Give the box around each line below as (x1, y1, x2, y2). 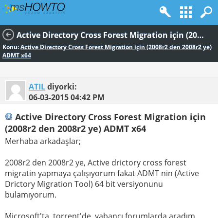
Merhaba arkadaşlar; (5, 136, 81, 147)
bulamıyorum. (5, 189, 56, 200)
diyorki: (45, 81, 77, 92)
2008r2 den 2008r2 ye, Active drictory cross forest (5, 157, 186, 168)
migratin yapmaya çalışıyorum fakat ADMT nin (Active (5, 168, 199, 179)
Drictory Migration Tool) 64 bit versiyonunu (5, 179, 163, 190)
